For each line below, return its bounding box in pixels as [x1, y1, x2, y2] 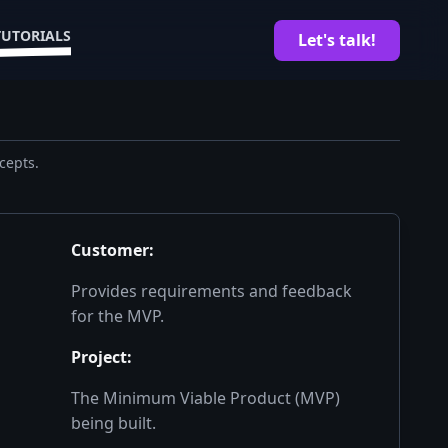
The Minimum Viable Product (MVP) [71, 387, 341, 409]
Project [71, 346, 128, 368]
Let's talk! [298, 28, 376, 51]
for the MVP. [71, 305, 165, 327]
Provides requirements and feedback [71, 280, 353, 302]
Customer [71, 239, 150, 261]
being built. [71, 412, 157, 434]
